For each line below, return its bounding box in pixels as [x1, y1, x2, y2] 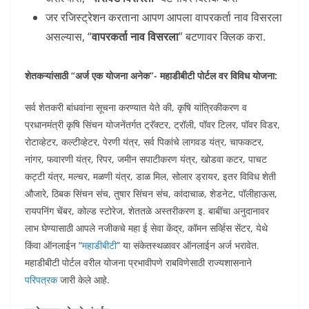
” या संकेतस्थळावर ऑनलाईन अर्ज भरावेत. [117, 239, 259, 252]
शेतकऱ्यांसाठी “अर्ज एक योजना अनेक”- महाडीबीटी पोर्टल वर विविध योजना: [25, 69, 277, 83]
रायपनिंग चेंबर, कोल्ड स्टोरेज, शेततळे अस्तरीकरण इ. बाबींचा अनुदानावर [25, 204, 269, 218]
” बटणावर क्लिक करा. [179, 29, 266, 45]
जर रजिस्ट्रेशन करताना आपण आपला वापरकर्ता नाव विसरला [46, 10, 282, 26]
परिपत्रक [25, 273, 57, 287]
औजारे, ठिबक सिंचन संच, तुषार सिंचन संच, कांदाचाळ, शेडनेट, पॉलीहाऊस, [25, 187, 277, 201]
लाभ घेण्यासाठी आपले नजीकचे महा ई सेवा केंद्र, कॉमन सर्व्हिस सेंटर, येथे [25, 221, 268, 235]
